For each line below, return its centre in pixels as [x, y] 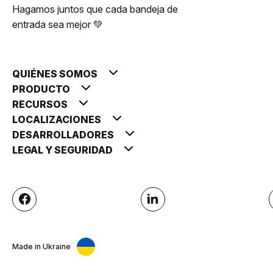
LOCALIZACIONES [58, 119]
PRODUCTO [42, 89]
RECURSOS [41, 104]
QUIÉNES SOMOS [56, 73]
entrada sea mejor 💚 [58, 24]
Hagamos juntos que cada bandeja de [95, 9]
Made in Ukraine [41, 247]
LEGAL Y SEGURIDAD [63, 150]
